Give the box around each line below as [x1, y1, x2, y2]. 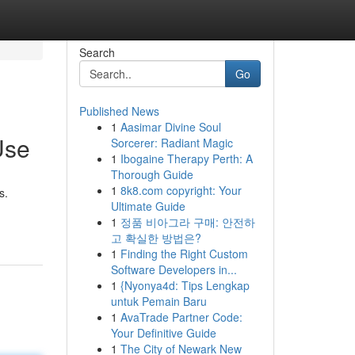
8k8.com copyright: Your [120, 182, 242, 198]
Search [78, 44, 115, 60]
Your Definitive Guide [110, 325, 216, 341]
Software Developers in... [110, 261, 237, 277]
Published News [78, 103, 159, 119]
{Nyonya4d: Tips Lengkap [120, 277, 250, 293]
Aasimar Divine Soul [120, 119, 221, 135]
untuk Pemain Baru [110, 293, 207, 309]
